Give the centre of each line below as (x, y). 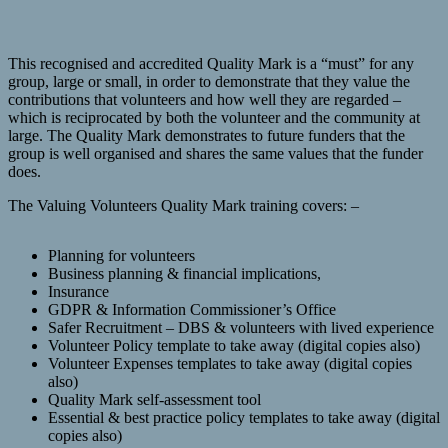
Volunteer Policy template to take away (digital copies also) (234, 346)
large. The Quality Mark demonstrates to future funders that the (206, 136)
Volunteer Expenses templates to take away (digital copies (230, 364)
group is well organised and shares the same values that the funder (215, 154)
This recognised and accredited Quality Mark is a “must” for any (211, 64)
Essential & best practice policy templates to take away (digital (244, 418)
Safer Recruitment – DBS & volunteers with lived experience (241, 328)
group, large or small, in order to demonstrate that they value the (209, 82)
